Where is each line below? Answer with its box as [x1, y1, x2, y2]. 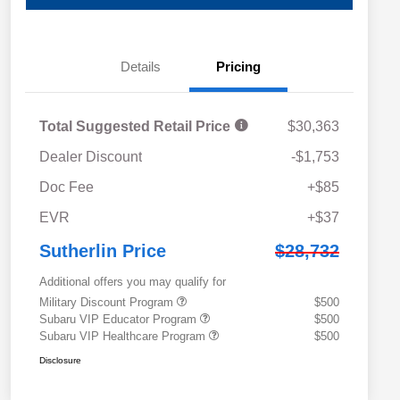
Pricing [216, 59, 261, 75]
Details [120, 59, 161, 75]
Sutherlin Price [39, 241, 166, 262]
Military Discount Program [39, 296, 177, 310]
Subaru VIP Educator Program [39, 312, 200, 327]
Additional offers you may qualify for [39, 275, 226, 289]
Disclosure [39, 355, 81, 366]
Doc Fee [39, 179, 94, 196]
